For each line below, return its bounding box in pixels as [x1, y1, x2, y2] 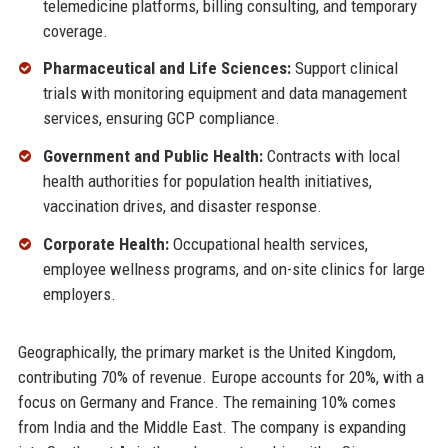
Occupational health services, [168, 234, 368, 255]
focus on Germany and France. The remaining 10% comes [17, 392, 396, 413]
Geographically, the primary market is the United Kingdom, [17, 342, 396, 363]
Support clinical [290, 58, 398, 79]
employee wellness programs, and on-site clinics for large [42, 259, 425, 280]
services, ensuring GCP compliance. [42, 108, 280, 129]
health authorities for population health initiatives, [42, 171, 372, 192]
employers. [42, 284, 116, 305]
